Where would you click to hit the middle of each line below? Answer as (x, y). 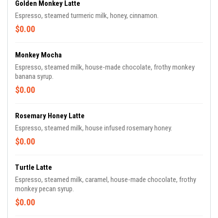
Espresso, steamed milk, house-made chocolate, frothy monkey (105, 67)
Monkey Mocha (38, 55)
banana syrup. (34, 76)
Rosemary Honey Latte (50, 116)
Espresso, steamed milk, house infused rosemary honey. (94, 128)
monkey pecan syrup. (45, 189)
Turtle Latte (34, 167)
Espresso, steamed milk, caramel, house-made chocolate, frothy (106, 180)
